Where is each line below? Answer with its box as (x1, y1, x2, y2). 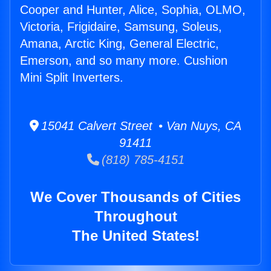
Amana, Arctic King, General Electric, (20, 37, 219, 51)
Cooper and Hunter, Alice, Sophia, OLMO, (20, 3, 246, 17)
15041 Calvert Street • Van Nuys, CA (39, 119, 241, 133)
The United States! (71, 227, 200, 244)
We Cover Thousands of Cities (30, 189, 241, 206)
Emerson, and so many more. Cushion (20, 54, 227, 68)
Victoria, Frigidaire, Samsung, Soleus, (20, 20, 222, 34)
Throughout (94, 208, 177, 225)
